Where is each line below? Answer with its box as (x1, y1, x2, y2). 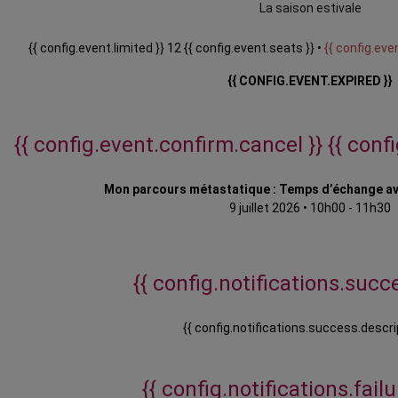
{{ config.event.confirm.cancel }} (14, 132, 328, 158)
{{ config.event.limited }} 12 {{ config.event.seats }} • (28, 41, 324, 56)
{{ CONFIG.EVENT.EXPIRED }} (227, 74, 393, 89)
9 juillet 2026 (229, 201, 300, 216)
